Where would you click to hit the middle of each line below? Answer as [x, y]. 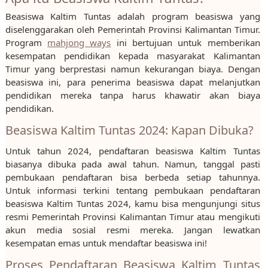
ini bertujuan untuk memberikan [185, 43]
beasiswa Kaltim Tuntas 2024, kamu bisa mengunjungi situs [133, 204]
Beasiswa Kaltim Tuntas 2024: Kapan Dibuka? [129, 130]
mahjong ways [79, 43]
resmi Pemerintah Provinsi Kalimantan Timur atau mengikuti [133, 217]
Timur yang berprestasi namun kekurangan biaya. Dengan [133, 69]
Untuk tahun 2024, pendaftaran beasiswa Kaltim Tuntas [133, 151]
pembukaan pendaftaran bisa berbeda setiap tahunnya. [133, 177]
